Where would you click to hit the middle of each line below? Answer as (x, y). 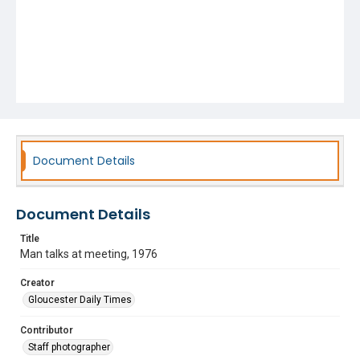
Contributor (47, 330)
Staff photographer (69, 347)
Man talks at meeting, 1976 (89, 254)
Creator (37, 283)
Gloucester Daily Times (80, 300)
